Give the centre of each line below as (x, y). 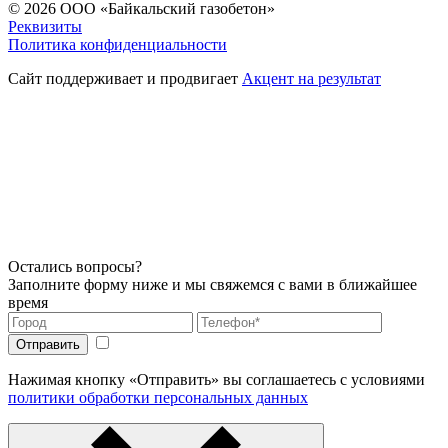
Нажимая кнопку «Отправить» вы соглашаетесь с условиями (216, 380)
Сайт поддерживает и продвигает (125, 79)
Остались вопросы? (75, 267)
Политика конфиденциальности (117, 45)
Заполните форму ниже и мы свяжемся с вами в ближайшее (212, 285)
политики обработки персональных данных (158, 398)
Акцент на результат (311, 79)
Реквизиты (45, 27)
